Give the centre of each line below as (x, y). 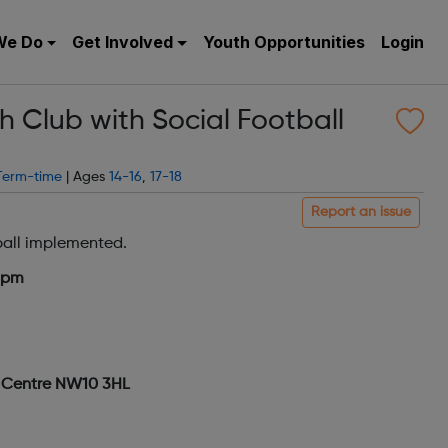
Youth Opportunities (284, 42)
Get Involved (123, 42)
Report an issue (361, 212)
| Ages (85, 177)
